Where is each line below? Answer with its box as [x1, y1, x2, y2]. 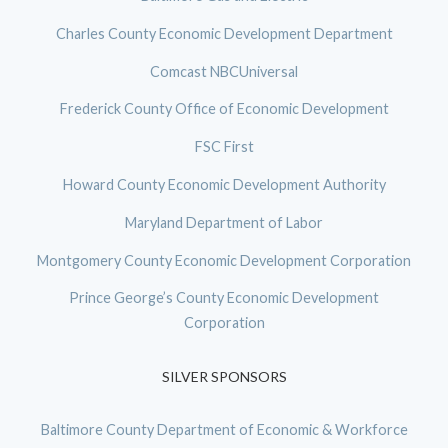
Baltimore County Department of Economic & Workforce [40, 421, 408, 439]
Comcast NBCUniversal [150, 62, 298, 80]
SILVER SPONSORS [161, 368, 287, 386]
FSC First [194, 138, 254, 156]
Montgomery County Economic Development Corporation [37, 251, 411, 269]
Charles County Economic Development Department [55, 24, 393, 42]
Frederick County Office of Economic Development [59, 100, 389, 118]
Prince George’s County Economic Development [69, 289, 379, 307]
